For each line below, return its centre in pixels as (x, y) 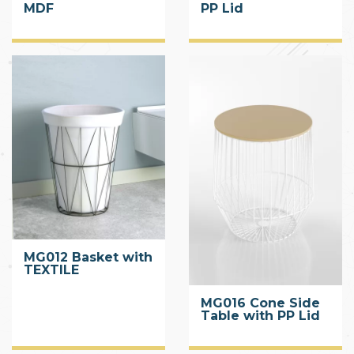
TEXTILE (51, 269)
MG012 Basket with (88, 257)
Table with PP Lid (260, 315)
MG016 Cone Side (260, 303)
